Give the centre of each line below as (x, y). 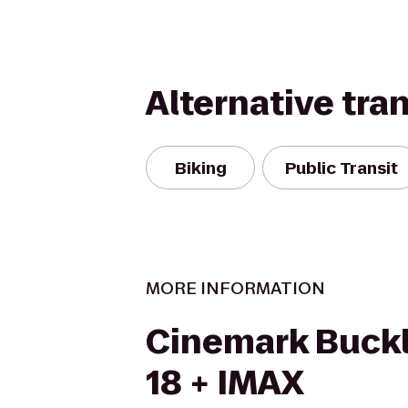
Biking (200, 168)
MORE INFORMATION (235, 288)
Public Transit (342, 168)
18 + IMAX (225, 383)
